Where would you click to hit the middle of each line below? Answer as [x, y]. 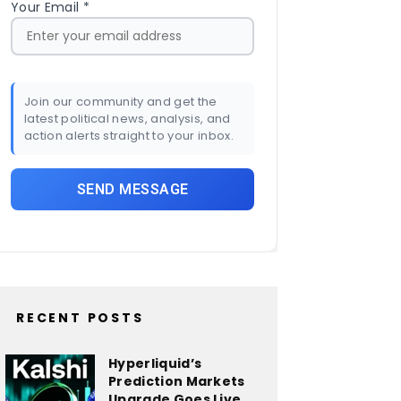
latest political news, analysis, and [128, 118]
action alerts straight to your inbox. [129, 135]
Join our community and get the [121, 101]
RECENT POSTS [80, 317]
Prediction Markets [177, 381]
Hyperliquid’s [155, 363]
